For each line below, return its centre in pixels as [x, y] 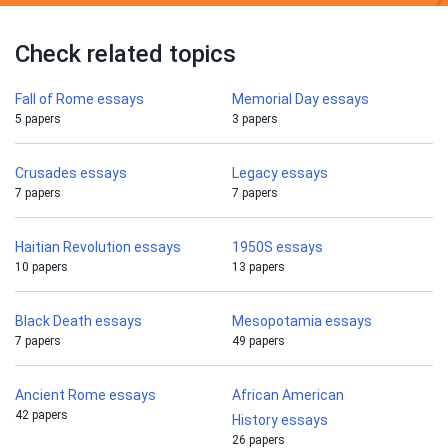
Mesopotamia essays [302, 321]
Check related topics [125, 54]
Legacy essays [280, 173]
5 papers [38, 119]
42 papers [41, 415]
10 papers [41, 267]
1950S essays [277, 247]
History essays [280, 420]
